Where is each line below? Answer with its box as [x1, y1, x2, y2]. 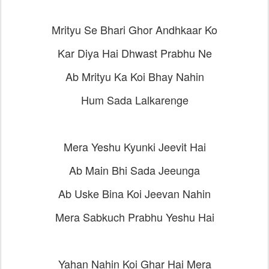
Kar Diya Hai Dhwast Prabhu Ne [57, 45, 212, 61]
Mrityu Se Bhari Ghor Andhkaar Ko [52, 22, 217, 37]
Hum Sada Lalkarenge [80, 92, 189, 107]
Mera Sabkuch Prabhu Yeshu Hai [55, 209, 214, 225]
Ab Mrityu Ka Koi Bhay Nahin [65, 68, 204, 84]
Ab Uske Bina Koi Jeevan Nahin [58, 186, 211, 201]
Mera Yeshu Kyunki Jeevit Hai [63, 139, 206, 154]
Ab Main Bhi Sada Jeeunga [69, 162, 200, 178]
